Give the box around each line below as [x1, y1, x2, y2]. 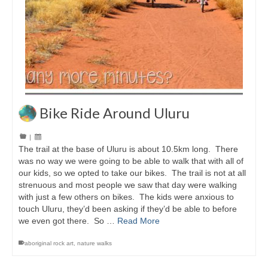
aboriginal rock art [25, 240, 74, 247]
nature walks [77, 240, 112, 247]
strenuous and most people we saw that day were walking [19, 180, 237, 190]
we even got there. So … [19, 216, 117, 226]
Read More [117, 216, 160, 226]
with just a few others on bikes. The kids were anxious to [19, 192, 234, 202]
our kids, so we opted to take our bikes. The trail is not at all [19, 168, 246, 178]
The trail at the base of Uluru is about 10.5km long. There [19, 144, 238, 154]
